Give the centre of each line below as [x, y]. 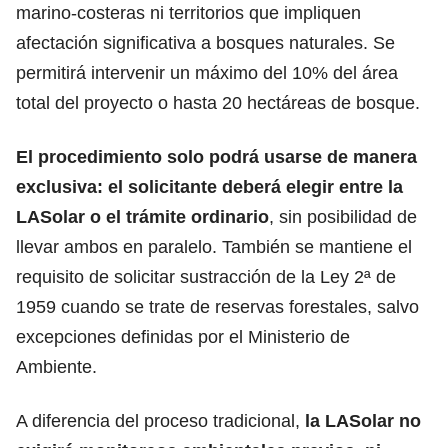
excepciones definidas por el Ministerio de [183, 336]
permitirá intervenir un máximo [139, 72]
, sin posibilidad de [343, 216]
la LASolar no [363, 420]
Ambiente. [56, 366]
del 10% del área [330, 72]
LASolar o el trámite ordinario [142, 216]
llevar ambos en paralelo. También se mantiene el [214, 246]
